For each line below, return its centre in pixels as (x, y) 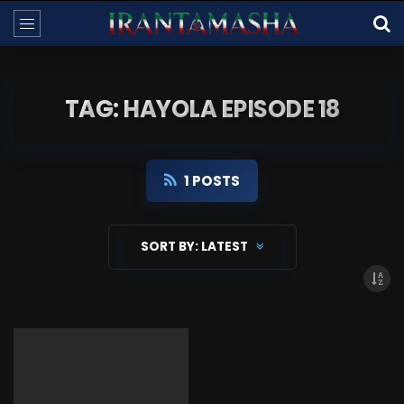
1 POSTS (212, 181)
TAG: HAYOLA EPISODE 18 (202, 109)
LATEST (225, 247)
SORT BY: (169, 247)
